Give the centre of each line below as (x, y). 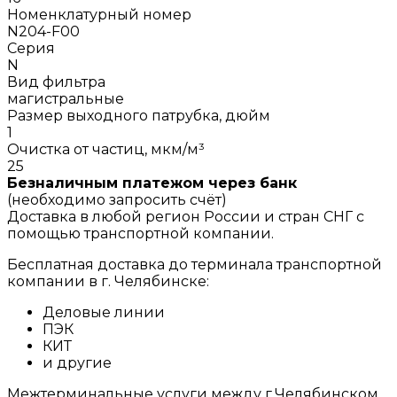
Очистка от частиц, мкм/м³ (106, 149)
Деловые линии (104, 312)
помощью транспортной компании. (140, 233)
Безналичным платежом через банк (152, 183)
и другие (77, 362)
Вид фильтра (56, 82)
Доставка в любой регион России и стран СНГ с (186, 216)
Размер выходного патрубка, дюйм (139, 115)
